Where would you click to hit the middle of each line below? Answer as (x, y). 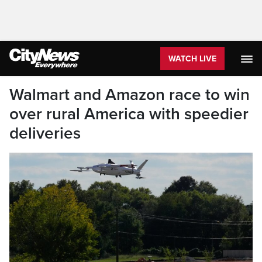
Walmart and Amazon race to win (130, 95)
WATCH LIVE (192, 59)
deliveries (45, 133)
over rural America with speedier (129, 114)
